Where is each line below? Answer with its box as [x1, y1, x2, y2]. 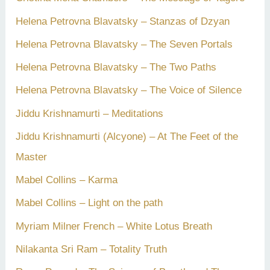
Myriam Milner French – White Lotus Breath [16, 220, 213, 232]
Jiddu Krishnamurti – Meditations [16, 107, 164, 119]
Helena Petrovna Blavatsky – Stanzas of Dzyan [16, 15, 230, 27]
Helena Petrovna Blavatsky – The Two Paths [16, 61, 217, 74]
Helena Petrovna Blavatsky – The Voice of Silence [16, 84, 242, 96]
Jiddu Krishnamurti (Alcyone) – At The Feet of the [16, 130, 239, 142]
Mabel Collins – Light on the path [16, 197, 163, 209]
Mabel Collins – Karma [16, 174, 118, 186]
